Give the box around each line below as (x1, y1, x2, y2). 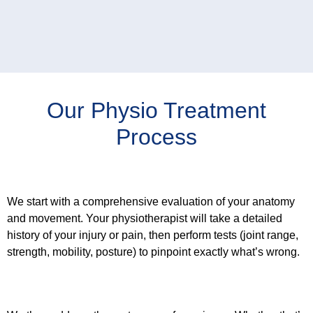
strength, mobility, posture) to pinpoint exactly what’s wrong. (7, 246, 300, 259)
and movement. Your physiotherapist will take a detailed (7, 212, 282, 225)
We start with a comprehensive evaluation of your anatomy (7, 196, 295, 208)
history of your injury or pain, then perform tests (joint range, (7, 229, 298, 242)
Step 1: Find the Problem (7, 163, 206, 182)
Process (116, 124, 197, 150)
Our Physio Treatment (47, 98, 266, 124)
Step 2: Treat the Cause (7, 276, 192, 296)
